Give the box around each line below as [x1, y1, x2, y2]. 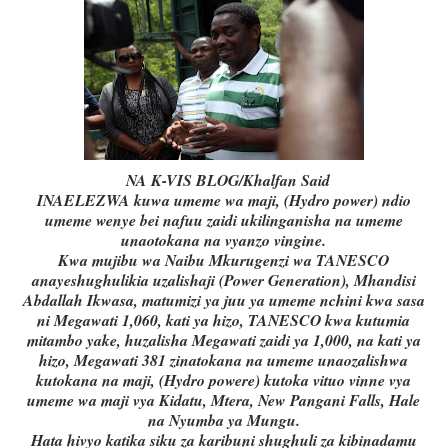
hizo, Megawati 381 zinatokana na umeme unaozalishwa [39, 349, 409, 372]
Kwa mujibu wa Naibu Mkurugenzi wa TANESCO [58, 249, 390, 272]
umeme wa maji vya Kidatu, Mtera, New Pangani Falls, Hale [27, 389, 421, 412]
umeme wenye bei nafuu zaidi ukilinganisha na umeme [44, 209, 403, 232]
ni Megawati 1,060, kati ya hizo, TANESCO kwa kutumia [37, 309, 411, 332]
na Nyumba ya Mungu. [147, 409, 300, 432]
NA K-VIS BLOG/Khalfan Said [126, 169, 331, 192]
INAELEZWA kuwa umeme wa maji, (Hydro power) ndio [36, 189, 411, 212]
